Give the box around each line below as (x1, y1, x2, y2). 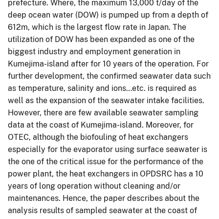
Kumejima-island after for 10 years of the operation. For (8, 59, 209, 68)
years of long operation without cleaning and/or (8, 181, 180, 191)
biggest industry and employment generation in (8, 46, 180, 56)
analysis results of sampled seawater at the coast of (8, 205, 197, 215)
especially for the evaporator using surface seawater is (8, 144, 207, 154)
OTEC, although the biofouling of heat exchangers (8, 132, 188, 142)
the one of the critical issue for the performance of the (8, 156, 203, 166)
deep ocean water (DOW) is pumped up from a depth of (8, 10, 208, 20)
